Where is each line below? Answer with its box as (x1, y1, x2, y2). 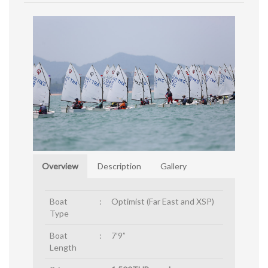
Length (50, 242, 77, 253)
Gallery (160, 161, 187, 172)
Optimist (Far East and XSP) (111, 196, 214, 207)
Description (98, 161, 141, 172)
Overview (42, 161, 78, 172)
